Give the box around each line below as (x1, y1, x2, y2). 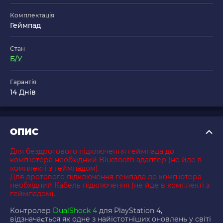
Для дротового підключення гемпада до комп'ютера (10, 172, 202, 182)
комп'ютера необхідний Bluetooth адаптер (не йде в (10, 155, 202, 165)
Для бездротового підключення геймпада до (10, 147, 174, 156)
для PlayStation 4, (97, 206, 162, 216)
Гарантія (10, 78, 36, 86)
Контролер (10, 206, 53, 216)
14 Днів (10, 88, 36, 97)
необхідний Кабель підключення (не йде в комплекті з (10, 181, 210, 190)
